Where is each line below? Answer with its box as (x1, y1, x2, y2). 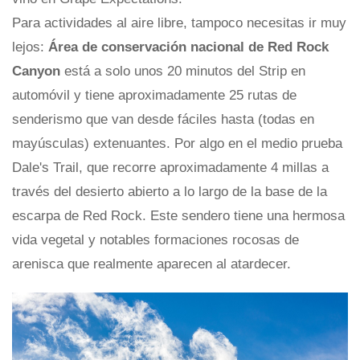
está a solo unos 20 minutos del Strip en (64, 63, 305, 80)
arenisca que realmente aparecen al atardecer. (12, 256, 291, 272)
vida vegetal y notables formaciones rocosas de (12, 232, 299, 248)
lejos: (12, 39, 44, 55)
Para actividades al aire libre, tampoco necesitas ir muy (12, 15, 346, 31)
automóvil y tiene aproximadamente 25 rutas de (12, 88, 297, 104)
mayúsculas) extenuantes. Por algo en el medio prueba (12, 136, 342, 152)
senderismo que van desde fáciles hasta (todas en (12, 112, 314, 128)
